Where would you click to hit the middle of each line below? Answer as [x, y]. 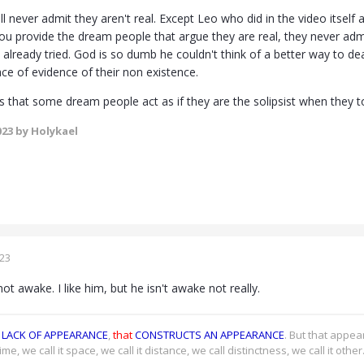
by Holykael [45, 131]
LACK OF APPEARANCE [55, 335]
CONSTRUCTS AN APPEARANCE [210, 335]
